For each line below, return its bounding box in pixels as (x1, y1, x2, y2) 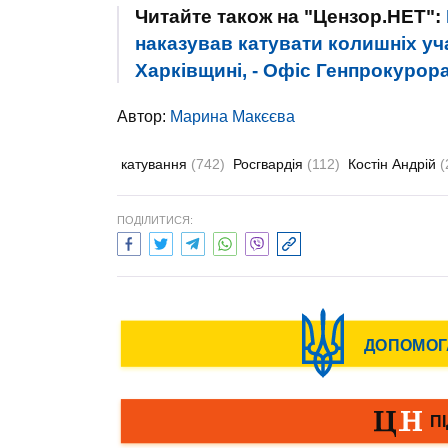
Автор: (117, 108, 170, 125)
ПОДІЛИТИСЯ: (117, 214, 193, 226)
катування (121, 156, 191, 172)
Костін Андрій (348, 156, 440, 172)
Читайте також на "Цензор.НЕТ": (135, 6, 446, 27)
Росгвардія (233, 156, 307, 172)
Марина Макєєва (170, 108, 295, 125)
